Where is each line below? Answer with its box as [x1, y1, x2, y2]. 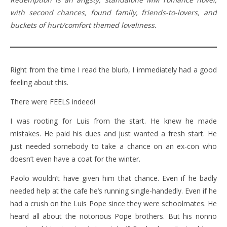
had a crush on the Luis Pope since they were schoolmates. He [10, 199, 217, 209]
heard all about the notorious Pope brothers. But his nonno [10, 211, 217, 221]
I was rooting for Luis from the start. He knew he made [10, 116, 217, 126]
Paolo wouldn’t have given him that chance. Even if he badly [10, 173, 217, 183]
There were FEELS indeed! [10, 97, 95, 107]
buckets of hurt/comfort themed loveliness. [10, 20, 157, 30]
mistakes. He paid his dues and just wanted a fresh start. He [10, 129, 217, 139]
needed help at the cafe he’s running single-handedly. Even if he [10, 186, 217, 196]
